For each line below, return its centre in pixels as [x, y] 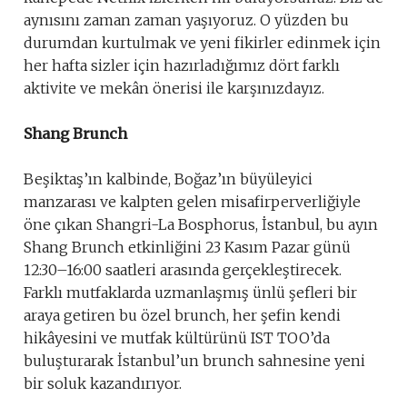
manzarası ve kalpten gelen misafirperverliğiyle [192, 202]
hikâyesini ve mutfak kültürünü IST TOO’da [177, 338]
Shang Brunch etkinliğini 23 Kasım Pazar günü [187, 247]
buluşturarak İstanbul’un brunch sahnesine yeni [194, 361]
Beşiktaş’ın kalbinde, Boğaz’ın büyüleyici [168, 179]
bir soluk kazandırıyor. [103, 383]
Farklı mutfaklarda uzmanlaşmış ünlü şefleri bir [190, 293]
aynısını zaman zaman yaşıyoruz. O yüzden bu [186, 20]
